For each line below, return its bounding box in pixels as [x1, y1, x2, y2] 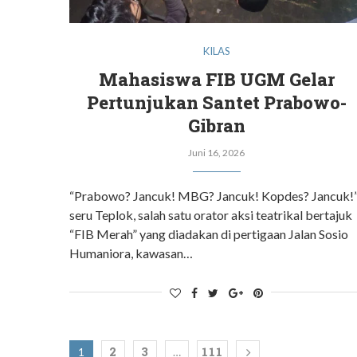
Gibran [187, 113, 245, 137]
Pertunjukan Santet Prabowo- [86, 90, 347, 114]
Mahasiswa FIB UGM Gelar [98, 67, 335, 91]
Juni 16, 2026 [188, 146, 245, 159]
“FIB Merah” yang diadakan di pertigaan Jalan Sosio [69, 226, 348, 241]
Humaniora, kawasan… [69, 245, 193, 261]
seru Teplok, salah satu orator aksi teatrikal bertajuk [69, 206, 352, 222]
